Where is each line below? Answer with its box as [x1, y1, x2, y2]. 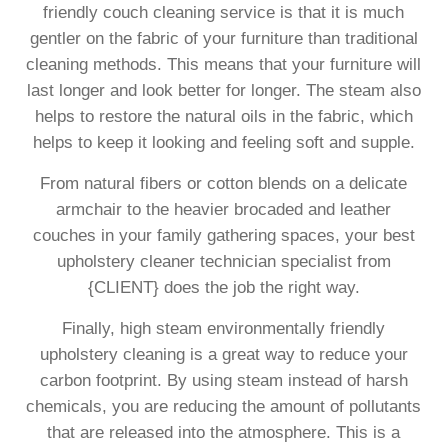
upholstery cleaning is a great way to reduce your [39, 344, 408, 364]
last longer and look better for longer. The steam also [26, 80, 421, 100]
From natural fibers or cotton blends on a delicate [40, 173, 408, 193]
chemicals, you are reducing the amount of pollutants [26, 396, 422, 416]
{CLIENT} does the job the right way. [87, 277, 360, 297]
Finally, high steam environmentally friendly [62, 318, 386, 338]
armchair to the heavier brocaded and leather [56, 199, 392, 219]
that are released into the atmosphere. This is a [47, 422, 401, 442]
